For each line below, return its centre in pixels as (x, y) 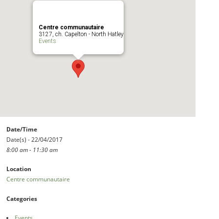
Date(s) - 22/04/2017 (35, 140)
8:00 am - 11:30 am (32, 150)
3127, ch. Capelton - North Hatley (81, 34)
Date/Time (22, 129)
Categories (22, 198)
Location (19, 169)
